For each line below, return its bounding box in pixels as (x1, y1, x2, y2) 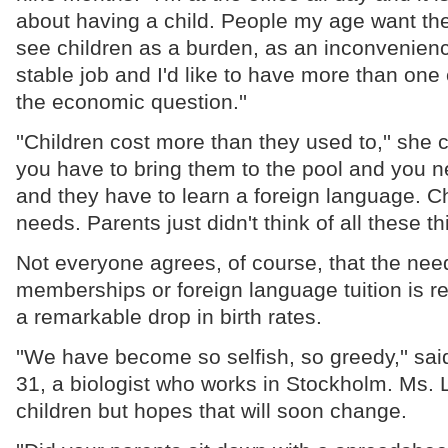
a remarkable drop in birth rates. (15, 305, 322, 328)
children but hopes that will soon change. (15, 399, 407, 422)
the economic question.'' (15, 90, 247, 113)
